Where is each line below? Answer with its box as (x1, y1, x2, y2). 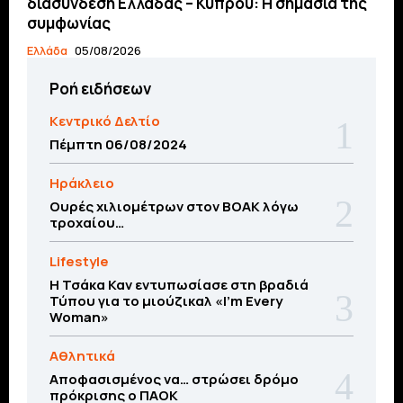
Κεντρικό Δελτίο (49, 111, 160, 130)
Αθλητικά (49, 345, 115, 365)
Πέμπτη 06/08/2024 (49, 134, 187, 154)
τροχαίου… (49, 212, 124, 232)
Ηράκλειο (49, 173, 114, 193)
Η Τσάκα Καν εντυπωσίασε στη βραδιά (49, 274, 309, 294)
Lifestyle (49, 251, 109, 271)
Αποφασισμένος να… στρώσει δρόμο (49, 369, 299, 389)
